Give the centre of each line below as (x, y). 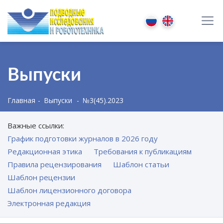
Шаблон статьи (141, 164)
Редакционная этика (45, 151)
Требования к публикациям (142, 151)
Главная (21, 100)
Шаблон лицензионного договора (69, 190)
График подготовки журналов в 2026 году (83, 138)
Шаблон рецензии (41, 177)
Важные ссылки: (36, 125)
